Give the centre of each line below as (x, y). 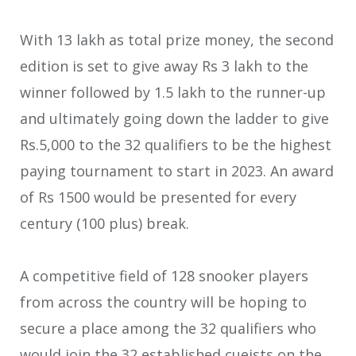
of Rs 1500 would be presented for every (158, 197)
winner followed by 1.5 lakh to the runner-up (173, 92)
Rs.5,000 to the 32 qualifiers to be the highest (176, 144)
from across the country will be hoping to (163, 302)
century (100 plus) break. (104, 223)
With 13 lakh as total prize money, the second (177, 39)
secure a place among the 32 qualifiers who (168, 329)
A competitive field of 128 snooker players (164, 276)
